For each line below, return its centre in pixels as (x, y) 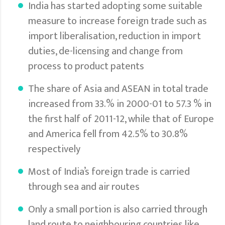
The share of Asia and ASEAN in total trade (118, 89)
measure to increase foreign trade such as (118, 21)
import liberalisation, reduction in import (115, 36)
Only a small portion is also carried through (118, 209)
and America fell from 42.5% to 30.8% (108, 134)
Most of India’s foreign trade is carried (109, 172)
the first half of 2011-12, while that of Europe (121, 119)
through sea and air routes (84, 187)
